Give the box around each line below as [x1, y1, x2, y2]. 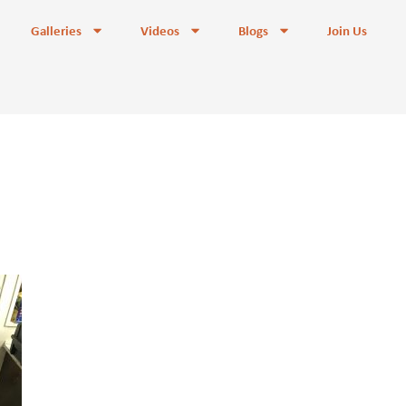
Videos [140, 21, 179, 39]
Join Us [327, 21, 367, 39]
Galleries [31, 21, 82, 39]
